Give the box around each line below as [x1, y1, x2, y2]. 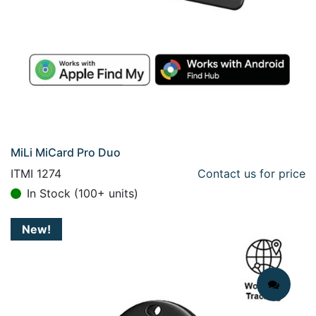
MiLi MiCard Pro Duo [11, 145, 121, 159]
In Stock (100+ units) [27, 186, 138, 200]
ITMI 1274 [11, 166, 61, 181]
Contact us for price [197, 166, 305, 181]
